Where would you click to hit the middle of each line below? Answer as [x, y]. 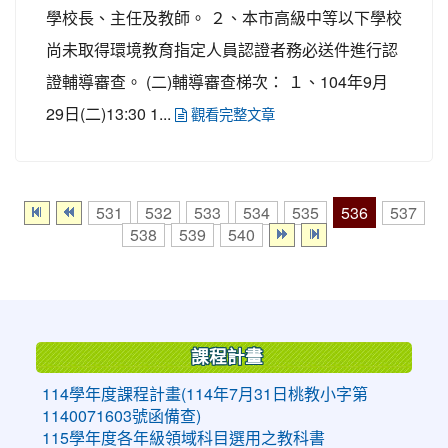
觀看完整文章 [231, 114]
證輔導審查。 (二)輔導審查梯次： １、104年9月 [217, 81]
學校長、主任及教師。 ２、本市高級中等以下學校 [224, 17]
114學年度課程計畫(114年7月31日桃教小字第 [204, 393]
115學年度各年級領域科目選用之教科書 [183, 437]
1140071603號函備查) [121, 415]
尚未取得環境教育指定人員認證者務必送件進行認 [222, 49]
